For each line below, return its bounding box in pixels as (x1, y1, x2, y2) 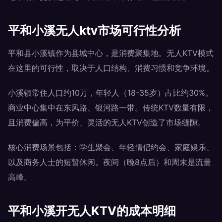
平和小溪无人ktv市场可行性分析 (8, 23, 181, 38)
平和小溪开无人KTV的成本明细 (8, 204, 176, 218)
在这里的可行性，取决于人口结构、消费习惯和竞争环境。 (8, 63, 214, 73)
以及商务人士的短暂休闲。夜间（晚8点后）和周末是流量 (8, 157, 211, 167)
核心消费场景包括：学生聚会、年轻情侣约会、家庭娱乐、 (8, 142, 214, 152)
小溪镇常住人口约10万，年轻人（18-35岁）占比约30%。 (8, 88, 213, 98)
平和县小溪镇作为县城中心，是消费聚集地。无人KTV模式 (8, 48, 214, 58)
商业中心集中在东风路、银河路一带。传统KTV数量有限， (8, 103, 214, 112)
